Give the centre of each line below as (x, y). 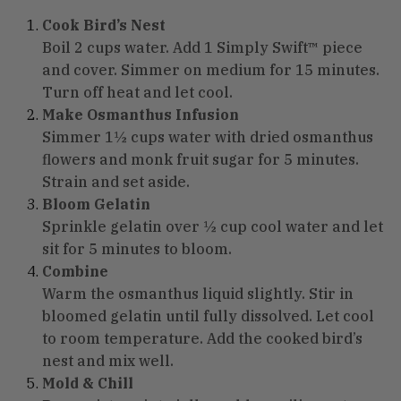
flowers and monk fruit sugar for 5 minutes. (200, 159)
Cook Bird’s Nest (104, 25)
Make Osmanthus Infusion (141, 114)
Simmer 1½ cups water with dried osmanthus (208, 137)
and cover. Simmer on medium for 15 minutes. (211, 69)
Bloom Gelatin (96, 204)
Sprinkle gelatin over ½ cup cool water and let (213, 226)
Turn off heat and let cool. (137, 92)
